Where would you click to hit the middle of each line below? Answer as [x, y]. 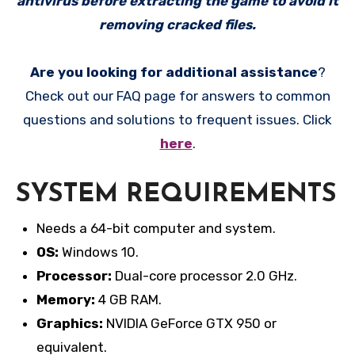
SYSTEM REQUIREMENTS [176, 195]
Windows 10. [98, 252]
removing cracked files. [177, 25]
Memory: [65, 300]
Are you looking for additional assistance [174, 73]
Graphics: [71, 324]
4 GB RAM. [128, 300]
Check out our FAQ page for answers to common [177, 96]
